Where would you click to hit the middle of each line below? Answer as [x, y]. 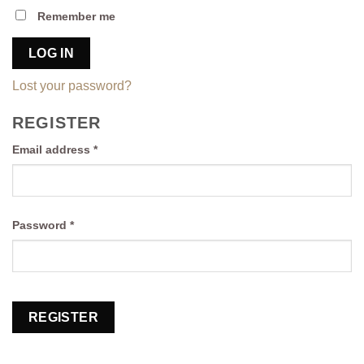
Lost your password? [72, 86]
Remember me [76, 16]
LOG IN [51, 54]
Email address [53, 150]
